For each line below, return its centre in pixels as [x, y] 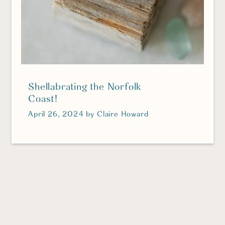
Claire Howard [123, 115]
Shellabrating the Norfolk [85, 87]
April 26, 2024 [56, 115]
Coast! [43, 99]
